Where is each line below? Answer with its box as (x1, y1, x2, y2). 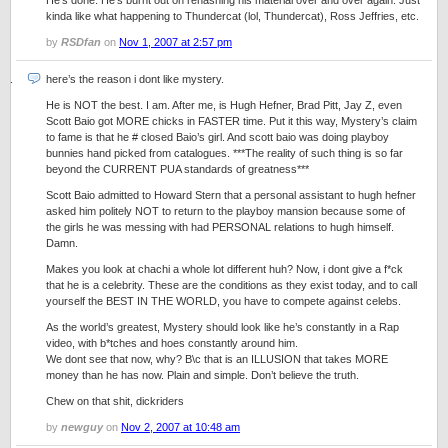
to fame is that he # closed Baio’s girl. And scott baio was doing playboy (46, 131, 389, 143)
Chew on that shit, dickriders (46, 395, 184, 407)
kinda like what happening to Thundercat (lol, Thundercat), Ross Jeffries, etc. (46, 10, 419, 22)
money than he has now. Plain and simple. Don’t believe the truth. (46, 369, 359, 381)
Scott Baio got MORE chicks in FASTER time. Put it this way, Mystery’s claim (46, 115, 417, 127)
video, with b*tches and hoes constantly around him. (46, 337, 298, 349)
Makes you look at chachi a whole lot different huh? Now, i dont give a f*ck (46, 263, 403, 275)
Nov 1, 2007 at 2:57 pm (119, 36, 232, 48)
